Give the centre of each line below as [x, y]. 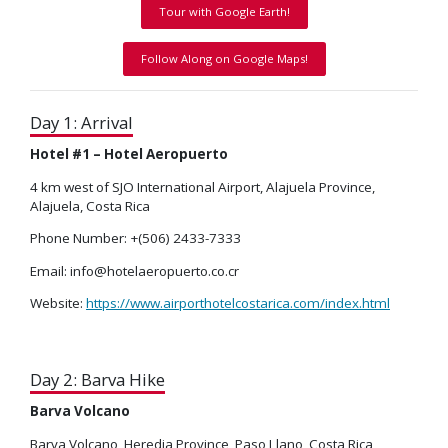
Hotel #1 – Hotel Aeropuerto [129, 154]
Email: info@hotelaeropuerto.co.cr [134, 270]
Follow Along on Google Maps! [224, 59]
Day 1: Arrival [81, 123]
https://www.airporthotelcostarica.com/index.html [238, 303]
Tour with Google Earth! [224, 12]
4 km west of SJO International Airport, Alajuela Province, [202, 186]
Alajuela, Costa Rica [90, 205]
